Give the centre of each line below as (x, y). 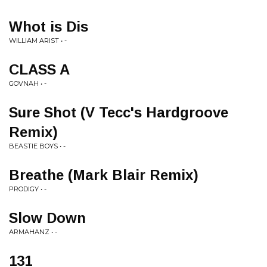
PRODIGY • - (28, 189)
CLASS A (39, 69)
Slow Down (47, 218)
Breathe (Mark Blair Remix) (104, 175)
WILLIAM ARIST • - (38, 41)
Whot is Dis (49, 27)
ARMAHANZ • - (33, 232)
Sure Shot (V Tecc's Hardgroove (119, 112)
